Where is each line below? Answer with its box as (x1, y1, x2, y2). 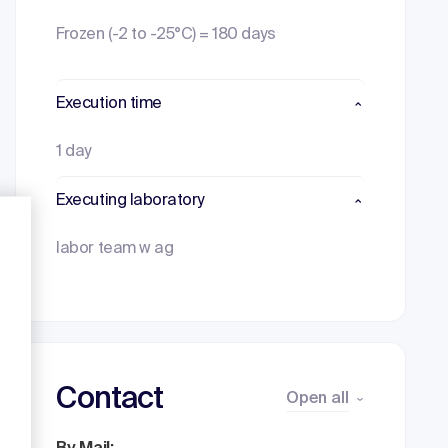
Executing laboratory (56, 193, 204, 209)
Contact (56, 385, 164, 415)
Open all (286, 391, 349, 407)
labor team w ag (56, 241, 174, 257)
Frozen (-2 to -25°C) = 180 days (56, 27, 276, 43)
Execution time (56, 96, 162, 112)
